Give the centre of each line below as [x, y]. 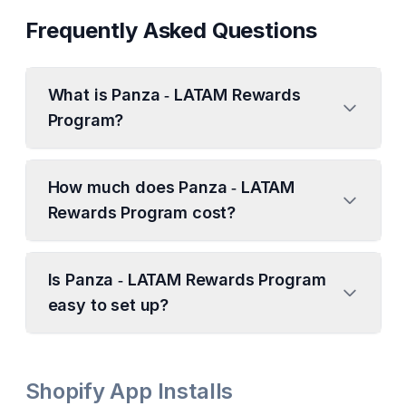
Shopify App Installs [129, 391]
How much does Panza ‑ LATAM [171, 187]
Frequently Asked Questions [171, 30]
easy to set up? [108, 305]
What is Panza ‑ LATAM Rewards [174, 95]
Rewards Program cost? [142, 213]
